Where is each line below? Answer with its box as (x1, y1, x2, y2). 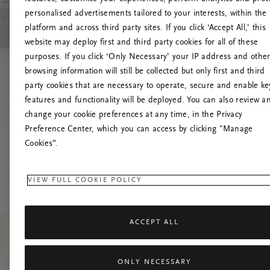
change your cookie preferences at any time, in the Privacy (25, 111, 243, 120)
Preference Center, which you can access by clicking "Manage (25, 125, 253, 134)
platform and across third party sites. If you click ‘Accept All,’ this (25, 24, 266, 33)
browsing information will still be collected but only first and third (25, 67, 265, 77)
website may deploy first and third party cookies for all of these (25, 39, 259, 48)
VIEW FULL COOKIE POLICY (28, 177, 142, 184)
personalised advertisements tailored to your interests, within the (25, 10, 267, 19)
